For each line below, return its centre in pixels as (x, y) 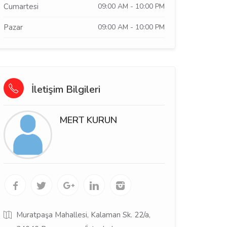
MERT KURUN (88, 120)
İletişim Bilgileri (65, 89)
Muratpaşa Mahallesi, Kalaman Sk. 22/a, (83, 215)
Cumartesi (21, 7)
